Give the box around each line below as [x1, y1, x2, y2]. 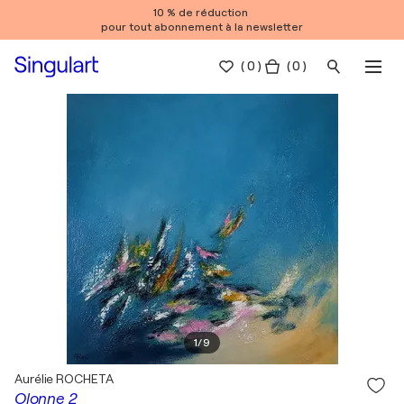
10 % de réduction [153, 6, 251, 19]
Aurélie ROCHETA [14, 372, 114, 386]
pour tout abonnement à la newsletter [101, 21, 303, 33]
